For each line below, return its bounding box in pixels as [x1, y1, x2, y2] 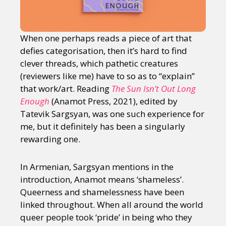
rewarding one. [20, 133, 80, 145]
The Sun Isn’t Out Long [111, 83, 196, 95]
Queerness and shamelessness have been [20, 186, 184, 198]
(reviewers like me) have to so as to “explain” [20, 70, 195, 82]
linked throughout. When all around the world [20, 199, 203, 211]
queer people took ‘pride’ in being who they [20, 211, 192, 223]
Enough [20, 95, 49, 107]
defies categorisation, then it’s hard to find [20, 45, 187, 57]
